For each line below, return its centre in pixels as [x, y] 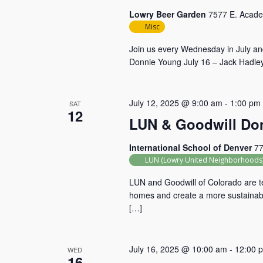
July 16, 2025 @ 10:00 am [178, 249]
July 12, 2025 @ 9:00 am [176, 103]
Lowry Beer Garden [168, 14]
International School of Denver [191, 147]
